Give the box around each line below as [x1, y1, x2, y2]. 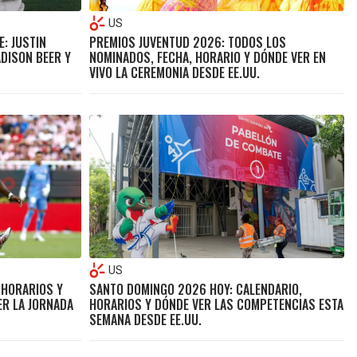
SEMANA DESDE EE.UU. [88, 310, 202, 330]
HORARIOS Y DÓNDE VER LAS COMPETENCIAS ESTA [88, 295, 343, 315]
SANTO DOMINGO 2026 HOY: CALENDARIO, [88, 280, 302, 300]
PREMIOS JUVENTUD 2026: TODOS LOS [88, 33, 286, 53]
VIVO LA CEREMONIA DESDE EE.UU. [88, 63, 260, 83]
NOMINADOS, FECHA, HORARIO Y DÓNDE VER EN [88, 48, 326, 68]
